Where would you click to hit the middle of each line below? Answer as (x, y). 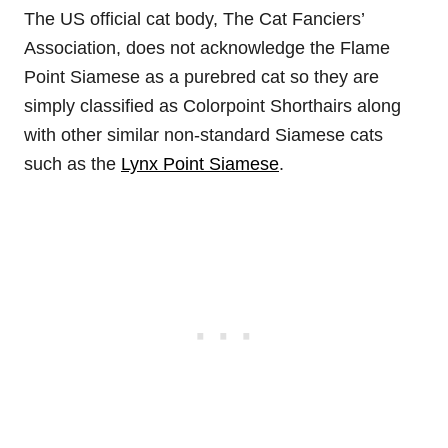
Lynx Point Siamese (200, 164)
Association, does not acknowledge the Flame (207, 48)
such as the (72, 164)
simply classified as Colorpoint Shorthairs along (212, 106)
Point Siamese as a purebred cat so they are (201, 77)
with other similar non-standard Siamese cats (203, 135)
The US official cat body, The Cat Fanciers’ (194, 19)
